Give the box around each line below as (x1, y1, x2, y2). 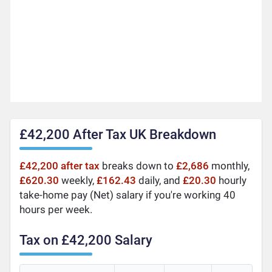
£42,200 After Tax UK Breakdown (19, 126, 217, 142)
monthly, (209, 159, 250, 172)
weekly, (59, 174, 97, 186)
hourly (216, 174, 247, 186)
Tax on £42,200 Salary (19, 232, 153, 248)
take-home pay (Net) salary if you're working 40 (19, 188, 236, 201)
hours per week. (19, 203, 93, 216)
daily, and (136, 174, 183, 186)
